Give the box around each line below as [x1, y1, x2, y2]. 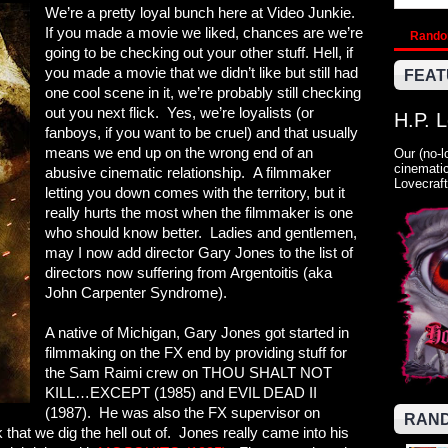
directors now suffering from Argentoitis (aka [45, 264, 332, 281]
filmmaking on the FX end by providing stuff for [45, 344, 347, 361]
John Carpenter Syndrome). [45, 284, 235, 301]
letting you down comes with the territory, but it [45, 184, 345, 201]
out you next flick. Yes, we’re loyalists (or [45, 104, 314, 121]
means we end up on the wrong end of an [45, 144, 313, 161]
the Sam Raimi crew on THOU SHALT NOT [45, 364, 332, 381]
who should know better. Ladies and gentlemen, [45, 224, 357, 241]
